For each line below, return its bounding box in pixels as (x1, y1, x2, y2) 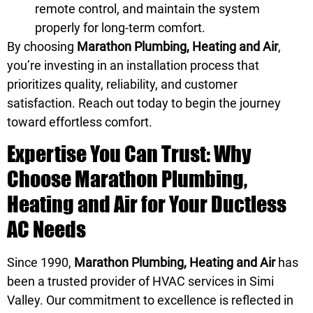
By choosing (7, 38, 77, 54)
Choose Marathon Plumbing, (7, 166, 247, 192)
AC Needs (7, 216, 86, 242)
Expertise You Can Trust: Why (7, 140, 251, 167)
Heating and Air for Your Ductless (7, 191, 286, 217)
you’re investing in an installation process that (7, 57, 259, 73)
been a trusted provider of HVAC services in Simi (7, 274, 274, 289)
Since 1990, (7, 255, 74, 270)
